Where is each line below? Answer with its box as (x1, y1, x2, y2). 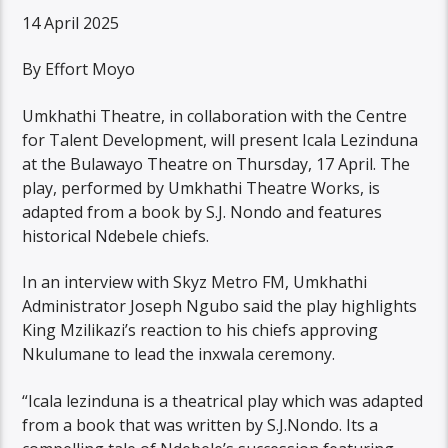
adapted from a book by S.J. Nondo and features (22, 200, 383, 223)
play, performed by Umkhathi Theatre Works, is (22, 176, 381, 199)
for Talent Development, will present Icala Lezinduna (22, 128, 419, 151)
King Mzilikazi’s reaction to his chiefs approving (22, 319, 379, 342)
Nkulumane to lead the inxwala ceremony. (22, 343, 336, 366)
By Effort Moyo (22, 58, 136, 81)
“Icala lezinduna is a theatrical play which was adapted (22, 389, 424, 412)
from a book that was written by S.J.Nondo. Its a (22, 413, 379, 436)
